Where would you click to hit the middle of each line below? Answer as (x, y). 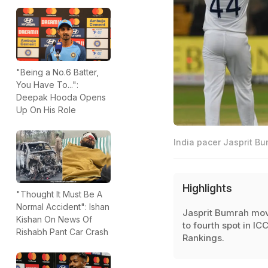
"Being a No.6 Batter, (57, 72)
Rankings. (203, 237)
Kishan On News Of (54, 220)
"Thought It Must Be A (59, 194)
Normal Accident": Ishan (63, 207)
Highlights (207, 188)
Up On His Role (46, 109)
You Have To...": (47, 84)
